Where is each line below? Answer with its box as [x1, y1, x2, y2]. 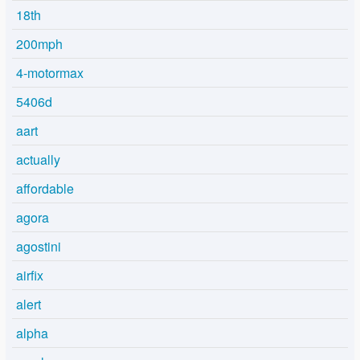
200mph [16, 35, 63, 54]
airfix [16, 266, 43, 285]
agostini [16, 237, 61, 256]
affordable [16, 179, 74, 198]
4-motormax [16, 63, 84, 83]
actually [16, 150, 60, 170]
